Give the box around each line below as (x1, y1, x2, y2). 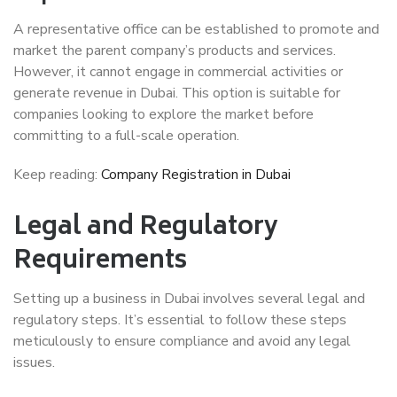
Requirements (13, 240, 187, 284)
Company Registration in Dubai (101, 165, 291, 184)
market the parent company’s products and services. (13, 41, 336, 60)
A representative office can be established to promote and (13, 19, 379, 39)
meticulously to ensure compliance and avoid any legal (13, 331, 351, 351)
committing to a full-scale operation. (13, 126, 239, 145)
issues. (13, 353, 55, 372)
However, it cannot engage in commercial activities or (13, 62, 343, 82)
